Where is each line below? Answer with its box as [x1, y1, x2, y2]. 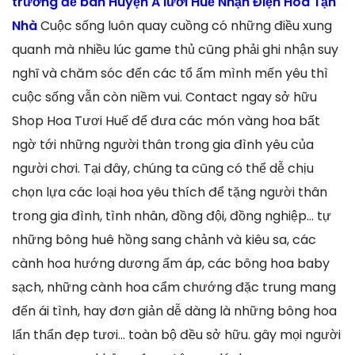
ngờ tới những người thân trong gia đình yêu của [12, 136, 314, 155]
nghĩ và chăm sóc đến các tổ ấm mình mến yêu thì [12, 64, 328, 83]
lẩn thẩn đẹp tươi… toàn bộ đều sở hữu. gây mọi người [12, 326, 341, 345]
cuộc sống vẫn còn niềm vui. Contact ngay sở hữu [12, 88, 317, 107]
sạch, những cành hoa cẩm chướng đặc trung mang [12, 278, 336, 297]
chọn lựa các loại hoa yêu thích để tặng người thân [12, 183, 327, 202]
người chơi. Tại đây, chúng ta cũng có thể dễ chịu [12, 159, 314, 178]
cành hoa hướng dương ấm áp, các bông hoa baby [12, 254, 330, 273]
